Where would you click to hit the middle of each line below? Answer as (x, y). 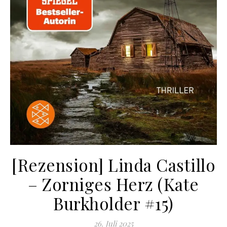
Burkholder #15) (113, 203)
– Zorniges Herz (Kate (113, 184)
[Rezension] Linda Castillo (113, 164)
